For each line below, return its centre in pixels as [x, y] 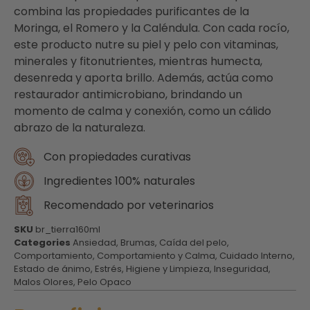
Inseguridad [241, 268]
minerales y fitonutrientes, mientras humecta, [138, 62]
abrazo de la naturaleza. [80, 128]
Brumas [138, 242]
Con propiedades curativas [117, 156]
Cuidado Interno [256, 255]
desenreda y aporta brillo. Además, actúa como [144, 78]
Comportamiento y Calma [156, 255]
